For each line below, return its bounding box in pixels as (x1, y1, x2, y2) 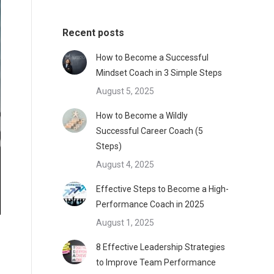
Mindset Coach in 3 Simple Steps (96, 68, 222, 78)
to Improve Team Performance (96, 257, 216, 267)
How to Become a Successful (96, 53, 209, 62)
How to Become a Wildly (96, 111, 188, 120)
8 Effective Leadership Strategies (96, 242, 225, 252)
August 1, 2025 (96, 218, 154, 228)
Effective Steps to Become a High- (96, 184, 229, 194)
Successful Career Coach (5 (96, 126, 203, 136)
